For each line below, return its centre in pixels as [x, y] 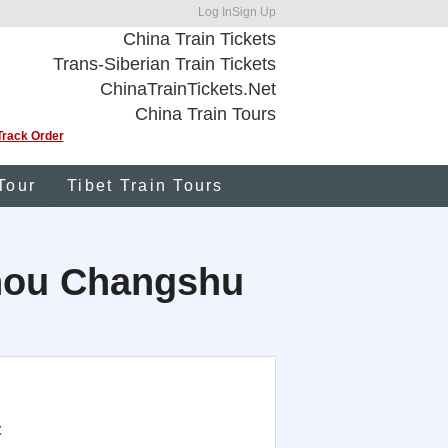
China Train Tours [205, 114]
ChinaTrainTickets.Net [188, 89]
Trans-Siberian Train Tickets [164, 64]
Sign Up [254, 11]
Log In [215, 11]
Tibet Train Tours [145, 185]
